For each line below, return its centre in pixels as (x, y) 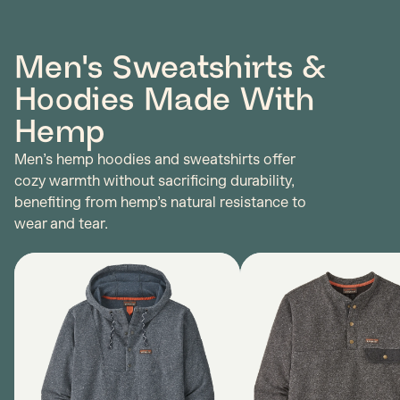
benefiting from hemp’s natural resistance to (160, 202)
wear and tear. (61, 224)
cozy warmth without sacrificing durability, (154, 181)
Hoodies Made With (165, 100)
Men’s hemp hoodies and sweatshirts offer (154, 159)
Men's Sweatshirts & (171, 68)
